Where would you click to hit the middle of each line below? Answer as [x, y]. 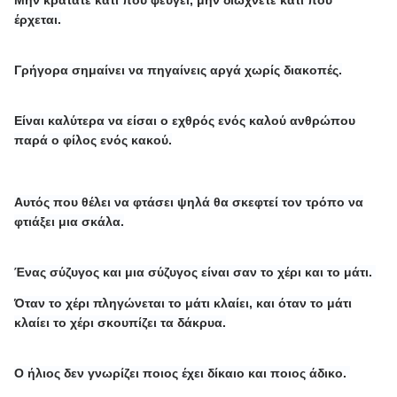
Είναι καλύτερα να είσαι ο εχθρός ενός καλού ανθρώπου [185, 120]
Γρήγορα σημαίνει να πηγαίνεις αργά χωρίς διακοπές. [179, 70]
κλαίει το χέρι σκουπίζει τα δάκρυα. [121, 322]
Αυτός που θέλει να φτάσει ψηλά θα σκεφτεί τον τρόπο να [189, 202]
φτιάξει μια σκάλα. [70, 221]
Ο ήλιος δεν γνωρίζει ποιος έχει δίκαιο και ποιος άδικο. [183, 373]
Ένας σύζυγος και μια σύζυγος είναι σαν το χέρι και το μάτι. [195, 272]
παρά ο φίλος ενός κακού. [93, 140]
